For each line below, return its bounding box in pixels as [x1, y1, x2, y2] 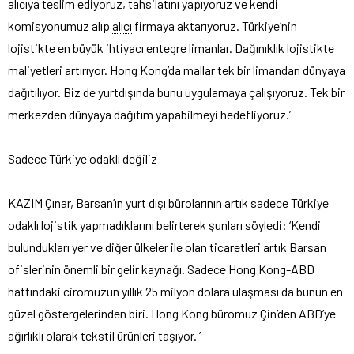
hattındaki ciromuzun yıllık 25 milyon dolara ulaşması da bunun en [8, 283, 343, 299]
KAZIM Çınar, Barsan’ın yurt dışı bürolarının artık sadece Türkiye [8, 194, 329, 210]
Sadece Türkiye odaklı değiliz [8, 150, 157, 166]
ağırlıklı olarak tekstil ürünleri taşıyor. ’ [8, 327, 201, 343]
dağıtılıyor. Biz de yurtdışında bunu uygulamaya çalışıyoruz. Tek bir [8, 84, 345, 100]
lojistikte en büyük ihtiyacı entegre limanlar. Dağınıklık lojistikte [8, 40, 334, 55]
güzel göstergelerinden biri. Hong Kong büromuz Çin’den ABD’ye [8, 305, 336, 321]
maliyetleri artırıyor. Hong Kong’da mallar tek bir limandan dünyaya [8, 62, 345, 77]
